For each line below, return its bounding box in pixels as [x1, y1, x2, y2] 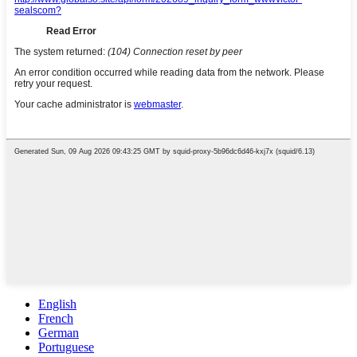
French [38, 312, 73, 326]
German [38, 326, 79, 340]
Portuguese [38, 340, 94, 355]
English [38, 297, 76, 312]
